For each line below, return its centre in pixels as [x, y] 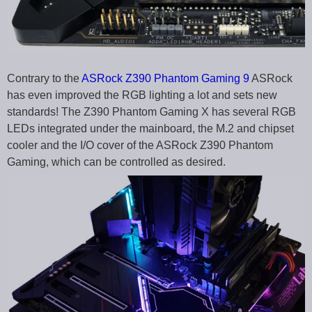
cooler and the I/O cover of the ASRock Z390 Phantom [140, 145]
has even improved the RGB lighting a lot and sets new [142, 95]
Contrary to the [44, 78]
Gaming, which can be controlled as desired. [116, 162]
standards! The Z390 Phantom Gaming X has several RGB [151, 111]
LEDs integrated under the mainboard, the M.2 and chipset [150, 128]
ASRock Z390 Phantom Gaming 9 [165, 78]
